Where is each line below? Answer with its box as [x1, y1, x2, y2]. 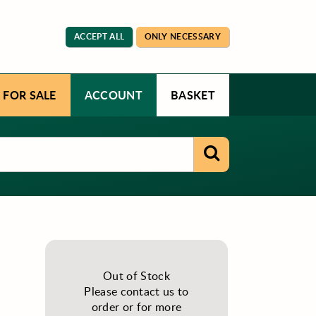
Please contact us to [84, 284, 189, 300]
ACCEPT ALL [73, 30, 125, 42]
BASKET [171, 87, 215, 103]
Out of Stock [103, 268, 170, 284]
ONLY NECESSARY [144, 30, 221, 42]
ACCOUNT [84, 87, 143, 103]
